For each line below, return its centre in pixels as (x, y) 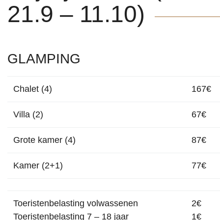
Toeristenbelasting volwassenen (76, 203)
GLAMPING (44, 59)
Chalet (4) (33, 89)
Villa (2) (28, 114)
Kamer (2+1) (38, 165)
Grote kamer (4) (44, 140)
